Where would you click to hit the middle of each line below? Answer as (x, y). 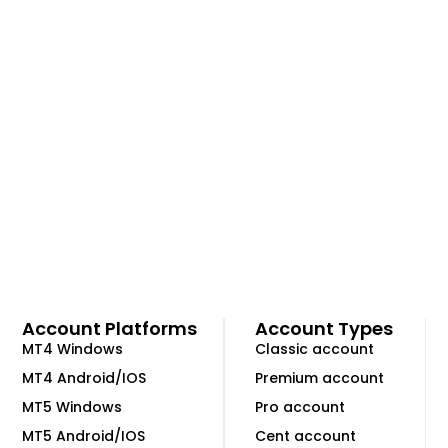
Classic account (314, 348)
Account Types (324, 328)
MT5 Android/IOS (84, 435)
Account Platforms (110, 328)
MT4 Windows (73, 348)
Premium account (319, 377)
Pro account (300, 406)
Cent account (305, 435)
